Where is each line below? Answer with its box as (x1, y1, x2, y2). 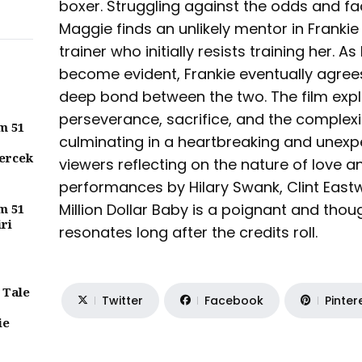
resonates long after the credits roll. (59, 221, 318, 242)
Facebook (204, 292, 264, 309)
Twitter (102, 292, 144, 309)
